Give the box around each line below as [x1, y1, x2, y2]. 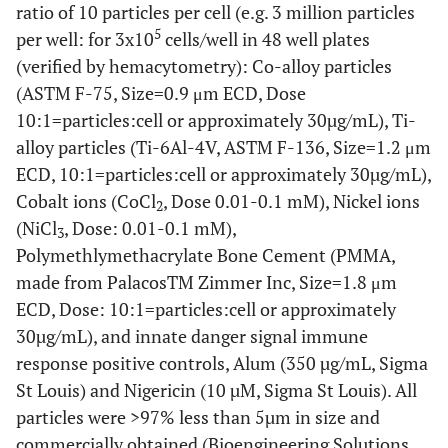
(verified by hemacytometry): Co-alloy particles [16, 53, 392, 78]
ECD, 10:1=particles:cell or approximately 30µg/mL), [16, 161, 431, 186]
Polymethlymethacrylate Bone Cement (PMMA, [16, 242, 395, 267]
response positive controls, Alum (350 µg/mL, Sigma [16, 350, 428, 375]
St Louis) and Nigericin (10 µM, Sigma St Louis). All [16, 377, 417, 402]
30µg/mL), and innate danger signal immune [16, 323, 368, 348]
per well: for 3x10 [16, 26, 154, 51]
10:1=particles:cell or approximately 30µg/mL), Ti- [16, 107, 416, 132]
